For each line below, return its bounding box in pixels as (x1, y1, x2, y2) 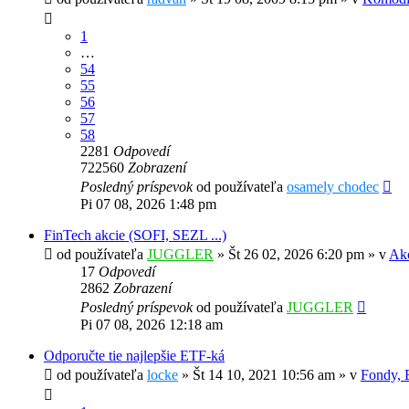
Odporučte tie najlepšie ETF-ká (44, 348, 225, 364)
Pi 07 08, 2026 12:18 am (80, 317, 223, 333)
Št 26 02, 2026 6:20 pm (228, 246, 364, 263)
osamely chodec (287, 179, 379, 195)
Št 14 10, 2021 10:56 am (193, 367, 335, 383)
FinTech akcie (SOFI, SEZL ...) (44, 227, 226, 244)
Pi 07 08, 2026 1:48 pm (80, 196, 216, 213)
